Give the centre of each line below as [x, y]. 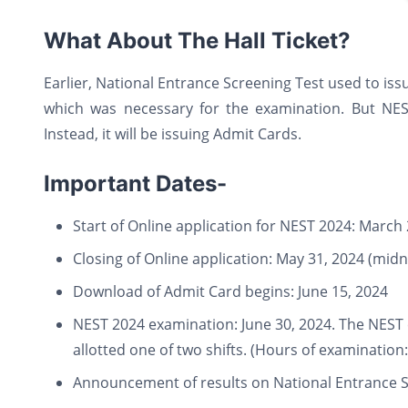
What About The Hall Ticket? [197, 40]
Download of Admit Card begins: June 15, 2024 [230, 291]
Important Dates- [135, 183]
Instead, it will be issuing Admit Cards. [174, 133]
